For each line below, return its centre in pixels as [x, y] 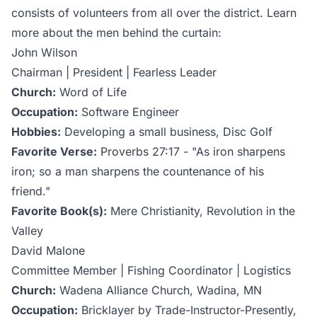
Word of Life [91, 92]
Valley [27, 230]
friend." [31, 191]
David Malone [48, 250]
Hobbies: [36, 131]
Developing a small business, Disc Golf [167, 131]
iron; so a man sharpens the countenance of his [138, 171]
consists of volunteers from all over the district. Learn [154, 12]
